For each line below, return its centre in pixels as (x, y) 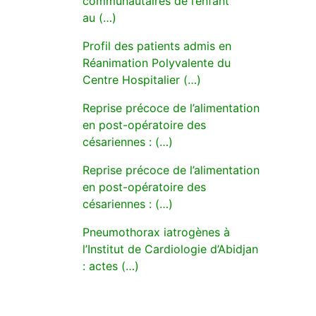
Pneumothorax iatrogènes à (156, 232)
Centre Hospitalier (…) (142, 80)
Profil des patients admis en (157, 46)
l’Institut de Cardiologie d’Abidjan (170, 249)
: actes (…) (111, 266)
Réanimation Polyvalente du (157, 63)
